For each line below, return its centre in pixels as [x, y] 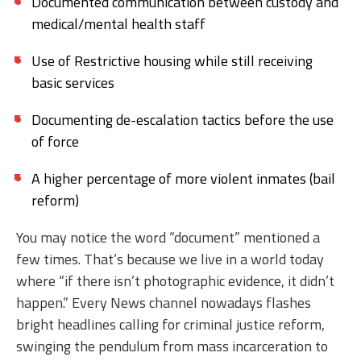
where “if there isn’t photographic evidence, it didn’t [175, 281]
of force [55, 142]
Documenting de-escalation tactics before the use [183, 120]
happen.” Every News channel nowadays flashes [164, 303]
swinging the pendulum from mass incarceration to [172, 346]
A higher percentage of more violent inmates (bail [183, 179]
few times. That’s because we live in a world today [170, 259]
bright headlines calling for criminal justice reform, [170, 325]
